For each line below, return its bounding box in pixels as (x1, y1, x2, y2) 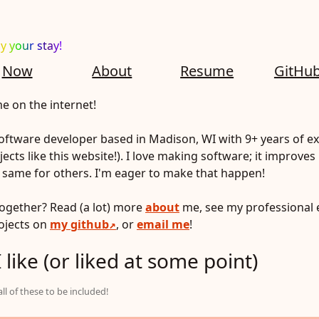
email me (137, 216, 189, 233)
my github (50, 216, 109, 233)
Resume (180, 61, 234, 80)
